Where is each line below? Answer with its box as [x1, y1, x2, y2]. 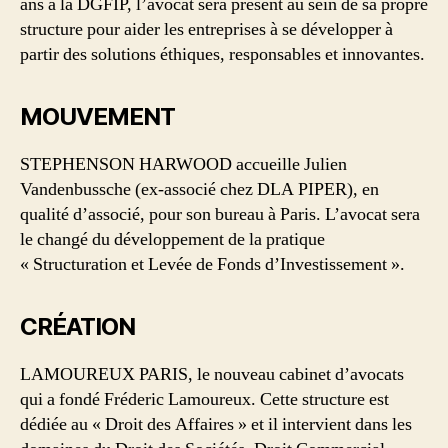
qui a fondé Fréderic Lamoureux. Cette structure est [20, 388, 389, 412]
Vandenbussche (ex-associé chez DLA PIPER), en [20, 178, 379, 202]
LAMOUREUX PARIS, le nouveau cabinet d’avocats [20, 363, 404, 387]
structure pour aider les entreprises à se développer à [20, 18, 393, 42]
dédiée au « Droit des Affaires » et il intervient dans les [20, 413, 412, 437]
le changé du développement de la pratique [20, 228, 325, 252]
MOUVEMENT [20, 102, 176, 132]
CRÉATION [20, 312, 136, 342]
